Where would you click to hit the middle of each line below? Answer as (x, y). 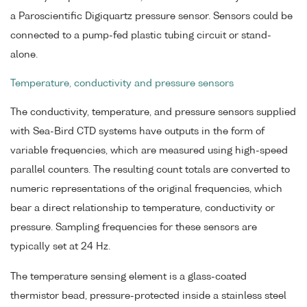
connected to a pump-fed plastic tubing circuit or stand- (141, 35)
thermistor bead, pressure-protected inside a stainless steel (148, 296)
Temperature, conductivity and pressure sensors (122, 83)
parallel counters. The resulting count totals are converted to (150, 170)
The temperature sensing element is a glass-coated (128, 277)
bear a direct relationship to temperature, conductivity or (143, 208)
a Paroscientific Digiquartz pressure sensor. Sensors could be (151, 16)
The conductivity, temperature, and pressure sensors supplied (153, 112)
